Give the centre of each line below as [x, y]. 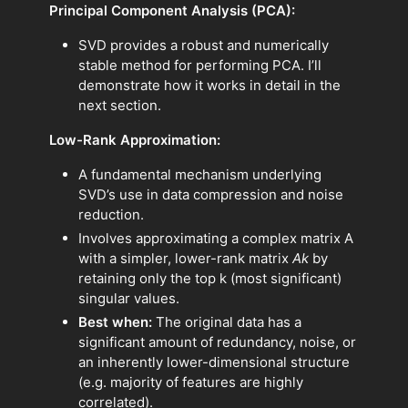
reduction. [111, 215]
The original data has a [227, 321]
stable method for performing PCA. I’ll [200, 66]
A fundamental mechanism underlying [200, 175]
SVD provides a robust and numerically [204, 46]
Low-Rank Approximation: [135, 140]
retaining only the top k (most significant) [210, 279]
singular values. [129, 299]
